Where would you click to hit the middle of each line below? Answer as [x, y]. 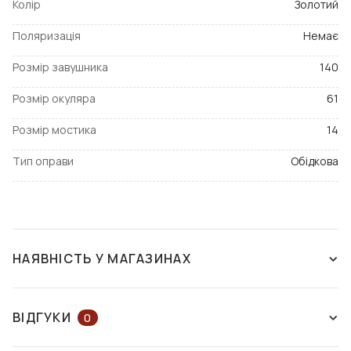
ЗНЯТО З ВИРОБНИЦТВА [118, 303]
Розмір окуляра [54, 99]
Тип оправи [43, 161]
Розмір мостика [54, 130]
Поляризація [47, 36]
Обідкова [315, 161]
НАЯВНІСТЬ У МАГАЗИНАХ [102, 259]
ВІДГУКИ [42, 318]
